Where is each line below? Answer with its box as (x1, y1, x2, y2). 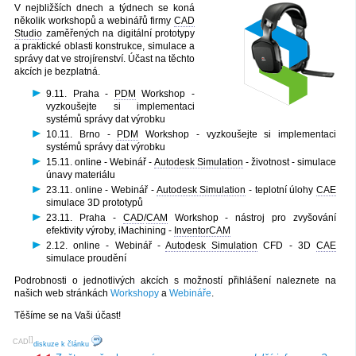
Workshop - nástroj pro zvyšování (167, 211, 336, 223)
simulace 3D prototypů (46, 196, 143, 208)
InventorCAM (174, 224, 230, 236)
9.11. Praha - (46, 87, 114, 99)
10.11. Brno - (46, 128, 118, 140)
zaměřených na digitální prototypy (42, 27, 195, 39)
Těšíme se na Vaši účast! (14, 309, 121, 321)
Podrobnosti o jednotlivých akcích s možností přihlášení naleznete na (14, 274, 336, 286)
